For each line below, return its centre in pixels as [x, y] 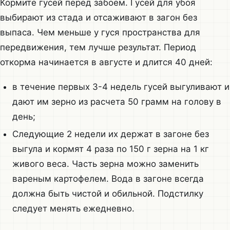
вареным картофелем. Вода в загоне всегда [108, 178]
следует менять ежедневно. [73, 208]
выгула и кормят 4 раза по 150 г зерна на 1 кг [110, 149]
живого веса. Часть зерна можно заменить [105, 164]
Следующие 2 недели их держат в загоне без [110, 134]
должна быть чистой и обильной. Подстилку [108, 193]
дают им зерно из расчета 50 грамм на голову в [117, 101]
